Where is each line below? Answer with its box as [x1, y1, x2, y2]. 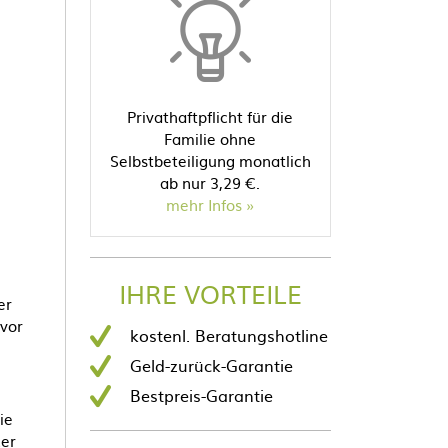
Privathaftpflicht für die [127, 105, 294, 128]
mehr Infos [166, 193, 243, 216]
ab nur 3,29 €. [160, 171, 261, 194]
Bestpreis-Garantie [129, 383, 273, 407]
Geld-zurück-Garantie [129, 353, 293, 377]
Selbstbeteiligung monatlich [109, 149, 311, 172]
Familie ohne [164, 127, 257, 150]
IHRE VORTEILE [118, 275, 302, 312]
